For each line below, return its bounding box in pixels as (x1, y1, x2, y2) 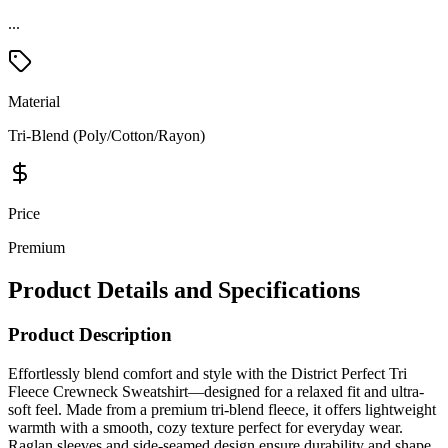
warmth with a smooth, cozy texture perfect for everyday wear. (8, 418, 403, 436)
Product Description (8, 324, 172, 346)
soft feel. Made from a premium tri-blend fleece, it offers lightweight (8, 400, 436, 418)
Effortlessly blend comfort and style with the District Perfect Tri (8, 364, 407, 382)
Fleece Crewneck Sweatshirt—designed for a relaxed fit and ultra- (8, 382, 424, 400)
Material (8, 93, 60, 111)
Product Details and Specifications (8, 277, 360, 304)
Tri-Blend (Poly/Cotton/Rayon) (8, 127, 205, 145)
